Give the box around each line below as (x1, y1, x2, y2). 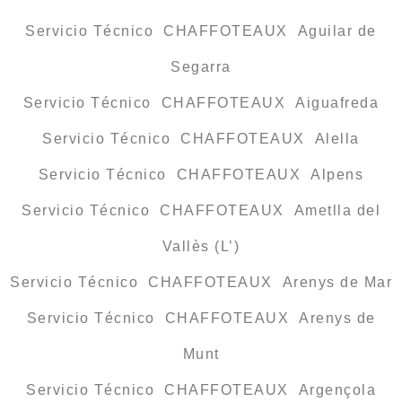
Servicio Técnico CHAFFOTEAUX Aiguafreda (22, 95, 380, 111)
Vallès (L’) (162, 239, 240, 255)
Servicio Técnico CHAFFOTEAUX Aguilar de (25, 23, 377, 39)
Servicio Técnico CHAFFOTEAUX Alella (42, 131, 360, 147)
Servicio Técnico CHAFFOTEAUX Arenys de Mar (10, 275, 392, 291)
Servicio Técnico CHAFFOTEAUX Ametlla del (22, 203, 380, 219)
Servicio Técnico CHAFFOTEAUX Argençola (26, 382, 376, 398)
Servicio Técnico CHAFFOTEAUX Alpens (38, 167, 364, 183)
